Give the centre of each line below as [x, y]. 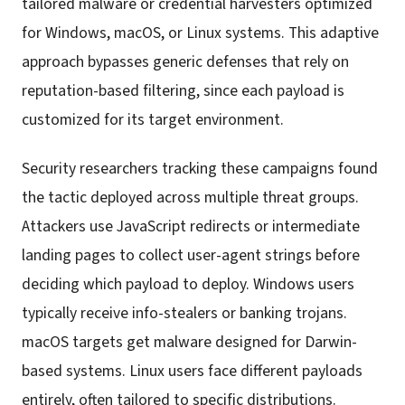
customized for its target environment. [153, 119]
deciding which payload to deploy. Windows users [188, 284]
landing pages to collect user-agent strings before [191, 255]
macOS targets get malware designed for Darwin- [189, 342]
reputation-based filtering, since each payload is [183, 90]
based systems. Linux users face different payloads [192, 371]
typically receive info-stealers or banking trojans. [184, 313]
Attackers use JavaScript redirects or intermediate [191, 226]
